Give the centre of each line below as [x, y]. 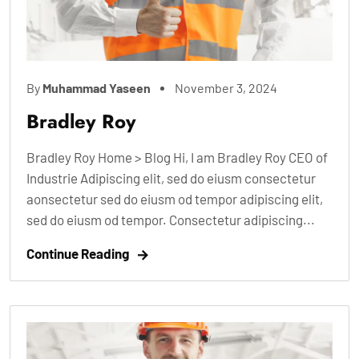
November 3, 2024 [226, 88]
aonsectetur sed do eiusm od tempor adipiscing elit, [175, 199]
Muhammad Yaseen [97, 88]
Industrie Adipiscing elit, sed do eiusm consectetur [171, 178]
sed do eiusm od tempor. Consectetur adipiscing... [171, 220]
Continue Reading [78, 254]
